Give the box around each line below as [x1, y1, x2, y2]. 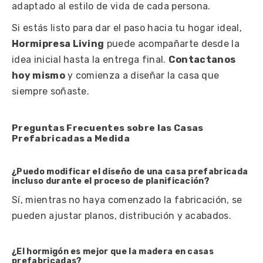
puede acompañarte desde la [104, 38, 240, 49]
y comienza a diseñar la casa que [65, 69, 220, 81]
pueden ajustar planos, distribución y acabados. [12, 210, 232, 221]
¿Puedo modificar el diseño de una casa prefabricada [12, 166, 248, 177]
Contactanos [168, 53, 236, 65]
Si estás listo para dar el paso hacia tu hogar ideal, [12, 22, 242, 33]
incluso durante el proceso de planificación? [12, 176, 210, 186]
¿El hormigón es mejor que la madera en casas [12, 246, 214, 257]
